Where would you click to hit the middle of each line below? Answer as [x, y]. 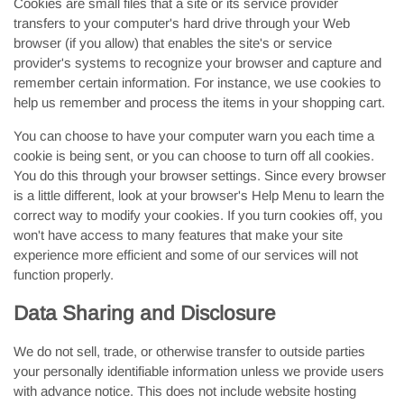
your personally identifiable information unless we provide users [199, 371]
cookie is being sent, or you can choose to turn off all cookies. [194, 156]
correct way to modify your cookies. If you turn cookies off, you [198, 215]
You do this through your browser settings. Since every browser [200, 175]
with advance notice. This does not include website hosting [185, 391]
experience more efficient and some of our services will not [186, 255]
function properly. [64, 275]
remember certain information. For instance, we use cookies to [197, 83]
